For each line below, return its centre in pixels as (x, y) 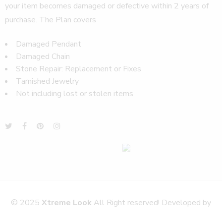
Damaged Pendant (49, 44)
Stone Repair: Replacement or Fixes (79, 69)
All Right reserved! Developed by (152, 202)
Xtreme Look (68, 202)
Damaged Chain (43, 56)
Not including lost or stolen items (75, 93)
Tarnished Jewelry (47, 81)
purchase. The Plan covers (51, 20)
